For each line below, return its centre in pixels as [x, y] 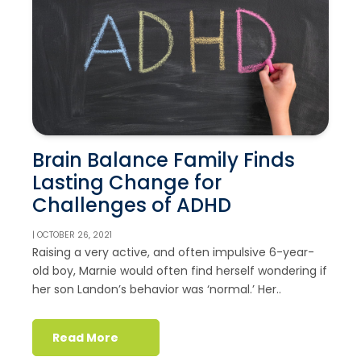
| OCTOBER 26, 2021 [72, 235]
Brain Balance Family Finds [164, 160]
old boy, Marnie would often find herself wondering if [180, 271]
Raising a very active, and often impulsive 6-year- [173, 253]
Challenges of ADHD [132, 205]
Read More [86, 337]
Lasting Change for [127, 183]
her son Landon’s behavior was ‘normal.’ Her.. [157, 290]
